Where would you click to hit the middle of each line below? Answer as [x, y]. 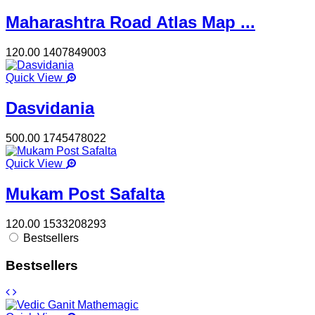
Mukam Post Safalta [85, 194]
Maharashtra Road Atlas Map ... [130, 22]
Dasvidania [50, 108]
